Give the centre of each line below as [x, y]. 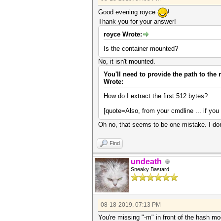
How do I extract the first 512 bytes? [156, 96]
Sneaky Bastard [150, 169]
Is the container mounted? [141, 49]
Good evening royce [128, 12]
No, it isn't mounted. [127, 61]
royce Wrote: [123, 34]
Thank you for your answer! [137, 21]
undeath [146, 162]
